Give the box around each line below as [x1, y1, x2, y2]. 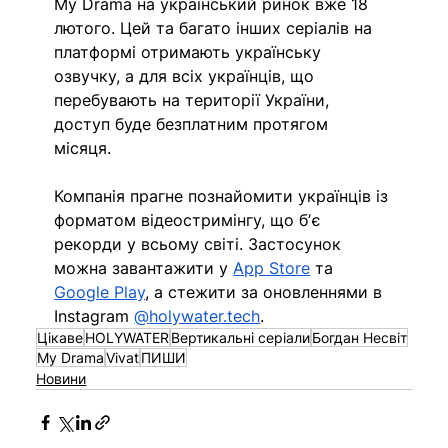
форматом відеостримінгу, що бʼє [54, 209, 327, 230]
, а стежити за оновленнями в [145, 281, 388, 302]
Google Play [54, 281, 146, 302]
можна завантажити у [54, 257, 234, 278]
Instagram [54, 305, 135, 326]
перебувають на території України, [54, 89, 335, 110]
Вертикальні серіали [171, 328, 311, 346]
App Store [233, 257, 311, 278]
